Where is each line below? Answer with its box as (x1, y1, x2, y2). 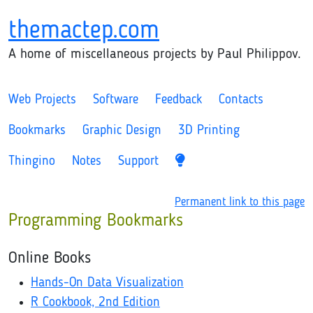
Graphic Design (82, 124, 161, 138)
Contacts (219, 94, 263, 107)
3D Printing (178, 124, 240, 138)
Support (118, 155, 159, 168)
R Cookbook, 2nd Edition (31, 296, 160, 310)
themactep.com (8, 19, 159, 44)
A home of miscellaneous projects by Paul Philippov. (8, 48, 301, 61)
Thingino (8, 155, 55, 168)
